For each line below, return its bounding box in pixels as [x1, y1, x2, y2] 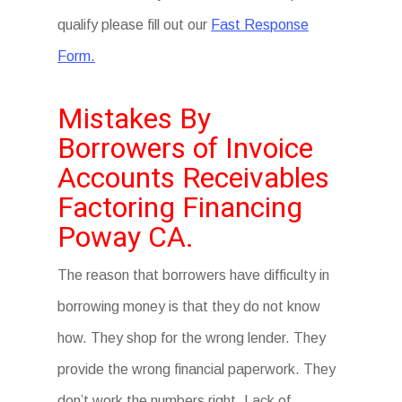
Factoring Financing [57, 190, 303, 224]
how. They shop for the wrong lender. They [57, 330, 327, 345]
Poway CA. [57, 220, 195, 254]
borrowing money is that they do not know [57, 299, 321, 314]
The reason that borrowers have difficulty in [57, 267, 330, 283]
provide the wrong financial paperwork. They [57, 362, 336, 377]
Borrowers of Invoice [57, 131, 314, 165]
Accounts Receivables [57, 161, 330, 195]
